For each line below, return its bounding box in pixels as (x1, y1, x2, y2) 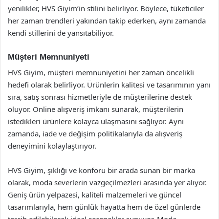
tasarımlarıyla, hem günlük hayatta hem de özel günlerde (8, 202, 200, 212)
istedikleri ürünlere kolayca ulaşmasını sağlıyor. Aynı (8, 116, 184, 126)
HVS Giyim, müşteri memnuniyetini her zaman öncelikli (8, 67, 194, 77)
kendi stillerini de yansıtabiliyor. (8, 27, 114, 38)
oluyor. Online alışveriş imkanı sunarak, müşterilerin (8, 104, 183, 114)
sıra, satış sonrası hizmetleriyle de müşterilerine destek (8, 92, 192, 102)
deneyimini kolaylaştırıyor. (8, 141, 96, 151)
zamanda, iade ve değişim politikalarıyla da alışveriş (8, 129, 182, 138)
